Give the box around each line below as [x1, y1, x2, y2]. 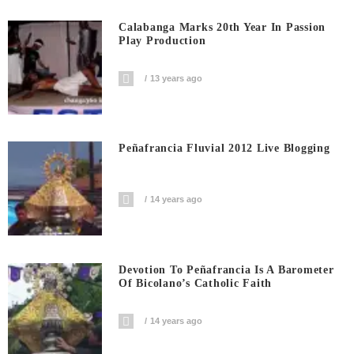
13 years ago [150, 73, 203, 83]
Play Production [119, 34, 206, 47]
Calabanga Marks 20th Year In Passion [119, 21, 326, 33]
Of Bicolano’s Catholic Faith [119, 277, 273, 289]
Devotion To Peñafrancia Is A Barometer [119, 263, 334, 276]
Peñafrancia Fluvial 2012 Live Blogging [119, 142, 330, 155]
